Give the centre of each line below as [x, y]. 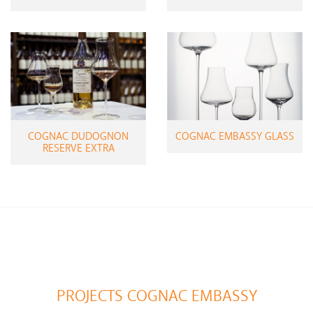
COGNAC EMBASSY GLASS [235, 136]
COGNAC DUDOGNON [78, 136]
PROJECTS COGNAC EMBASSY [156, 296]
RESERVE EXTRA [78, 148]
